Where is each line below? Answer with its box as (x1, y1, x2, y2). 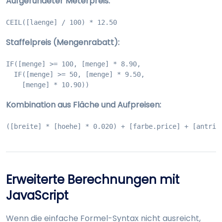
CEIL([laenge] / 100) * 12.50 (6, 18, 117, 26)
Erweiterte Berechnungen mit (6, 171, 179, 188)
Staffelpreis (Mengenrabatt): (6, 36, 119, 48)
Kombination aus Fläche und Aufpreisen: (6, 99, 161, 111)
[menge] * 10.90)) (6, 80, 89, 89)
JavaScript (6, 187, 68, 204)
